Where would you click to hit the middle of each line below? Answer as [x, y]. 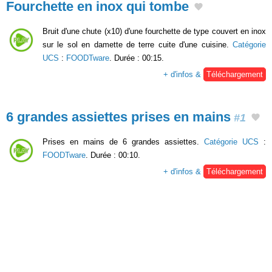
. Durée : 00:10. [113, 155]
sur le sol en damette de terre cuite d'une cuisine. [138, 44]
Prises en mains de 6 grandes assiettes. [123, 141]
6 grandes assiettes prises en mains [118, 117]
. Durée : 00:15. [137, 58]
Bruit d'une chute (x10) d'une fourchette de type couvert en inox [154, 31]
